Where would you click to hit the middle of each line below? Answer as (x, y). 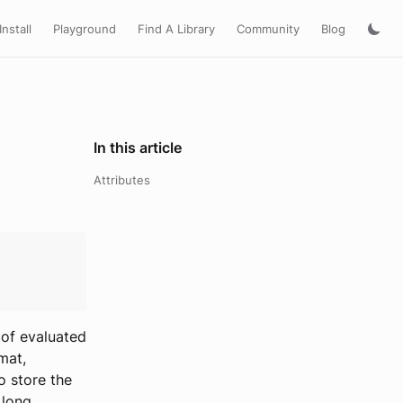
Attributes (122, 180)
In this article (138, 148)
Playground (85, 28)
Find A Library (176, 28)
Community (268, 28)
